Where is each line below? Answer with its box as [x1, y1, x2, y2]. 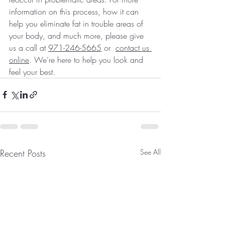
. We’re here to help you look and [29, 54, 146, 65]
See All [140, 147, 161, 157]
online [9, 54, 29, 65]
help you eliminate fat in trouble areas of [9, 18, 146, 29]
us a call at [9, 42, 48, 53]
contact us [116, 42, 152, 53]
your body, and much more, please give [9, 30, 146, 41]
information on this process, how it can [9, 6, 141, 17]
